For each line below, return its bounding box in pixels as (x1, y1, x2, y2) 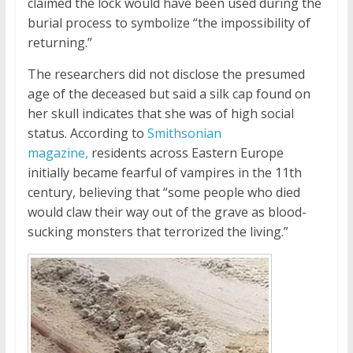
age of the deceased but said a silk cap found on (27, 85, 310, 103)
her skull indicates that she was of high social (27, 105, 294, 123)
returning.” (27, 34, 92, 52)
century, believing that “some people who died (27, 184, 300, 202)
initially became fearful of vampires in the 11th (27, 164, 302, 182)
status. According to (27, 124, 144, 143)
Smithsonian (143, 124, 221, 143)
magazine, (27, 144, 88, 162)
